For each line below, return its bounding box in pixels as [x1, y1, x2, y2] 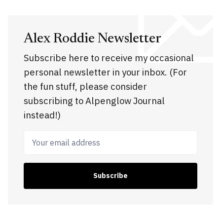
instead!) [24, 109, 61, 121]
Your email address [24, 131, 104, 143]
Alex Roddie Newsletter [24, 32, 161, 46]
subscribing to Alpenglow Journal [24, 94, 165, 107]
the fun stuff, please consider [24, 80, 147, 92]
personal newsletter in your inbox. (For [24, 66, 187, 78]
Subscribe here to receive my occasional [24, 51, 194, 64]
